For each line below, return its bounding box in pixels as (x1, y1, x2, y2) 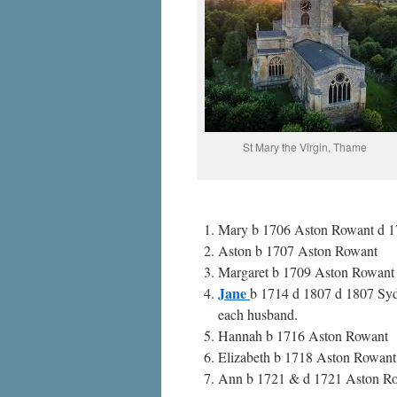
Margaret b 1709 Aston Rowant (218, 262, 394, 281)
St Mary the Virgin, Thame (242, 139, 367, 154)
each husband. (218, 305, 298, 323)
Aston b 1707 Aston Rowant (218, 241, 378, 260)
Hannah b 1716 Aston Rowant (218, 326, 388, 345)
